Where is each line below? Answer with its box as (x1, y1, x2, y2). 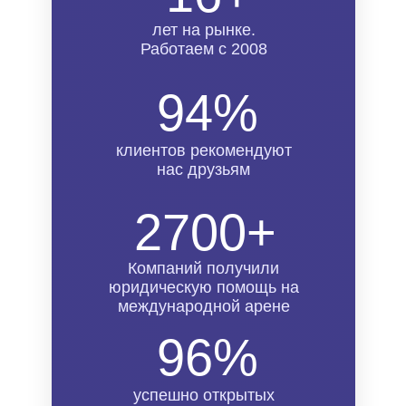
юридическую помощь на (108, 278, 299, 296)
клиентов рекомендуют (115, 141, 292, 159)
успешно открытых (132, 386, 275, 404)
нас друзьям (157, 160, 250, 179)
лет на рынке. (151, 21, 256, 39)
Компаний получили (128, 259, 279, 277)
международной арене (117, 297, 290, 315)
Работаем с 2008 (140, 40, 267, 58)
